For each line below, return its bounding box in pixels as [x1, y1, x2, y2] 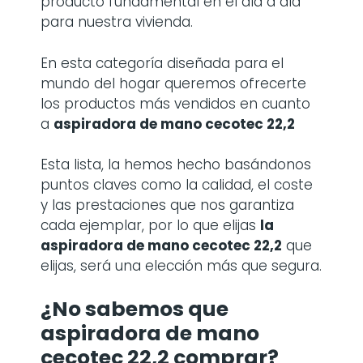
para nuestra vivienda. [41, 12, 193, 32]
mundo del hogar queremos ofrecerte [41, 73, 306, 93]
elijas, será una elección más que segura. [41, 256, 322, 275]
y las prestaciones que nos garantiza [41, 195, 294, 215]
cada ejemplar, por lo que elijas [41, 216, 260, 235]
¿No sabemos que [41, 294, 228, 323]
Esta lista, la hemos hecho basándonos [41, 155, 311, 174]
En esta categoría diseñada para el [41, 53, 284, 73]
